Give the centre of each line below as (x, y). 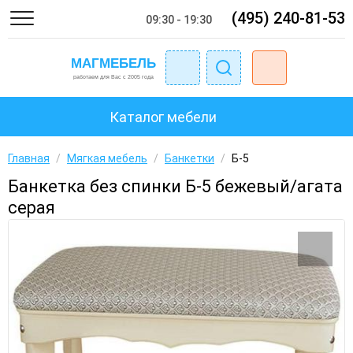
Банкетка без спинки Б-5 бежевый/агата (175, 186)
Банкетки (190, 158)
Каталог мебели (163, 117)
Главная (29, 158)
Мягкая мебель (107, 158)
